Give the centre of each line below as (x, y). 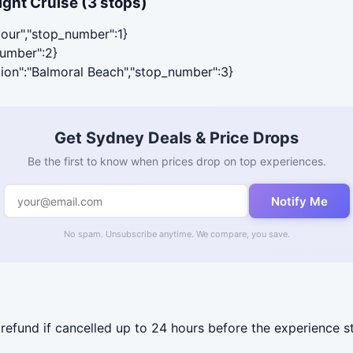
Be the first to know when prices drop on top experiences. (176, 162)
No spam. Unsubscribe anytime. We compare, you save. (176, 234)
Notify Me (299, 201)
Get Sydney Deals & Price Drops (176, 138)
